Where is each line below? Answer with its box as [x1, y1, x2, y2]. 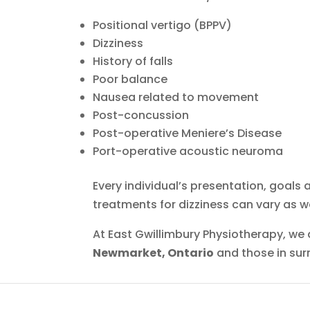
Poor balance [93, 71, 168, 87]
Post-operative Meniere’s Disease [93, 125, 282, 141]
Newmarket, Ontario [93, 244, 215, 261]
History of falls [93, 53, 174, 69]
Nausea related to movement [93, 89, 259, 105]
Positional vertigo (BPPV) [93, 17, 232, 33]
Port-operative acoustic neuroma [93, 143, 284, 159]
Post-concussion [93, 107, 190, 123]
